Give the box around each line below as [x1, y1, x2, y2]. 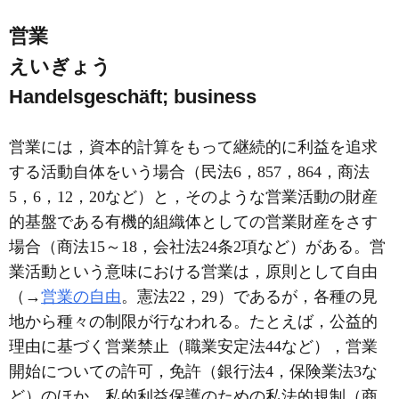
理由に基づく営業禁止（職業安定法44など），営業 [9, 338, 378, 355]
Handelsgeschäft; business [9, 85, 256, 108]
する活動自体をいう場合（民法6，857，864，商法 [9, 163, 370, 181]
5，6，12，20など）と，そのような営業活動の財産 [9, 188, 378, 206]
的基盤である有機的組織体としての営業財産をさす [9, 213, 378, 231]
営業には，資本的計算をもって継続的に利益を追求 [9, 138, 378, 156]
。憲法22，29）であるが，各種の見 [121, 288, 378, 305]
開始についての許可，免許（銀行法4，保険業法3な [9, 362, 378, 380]
